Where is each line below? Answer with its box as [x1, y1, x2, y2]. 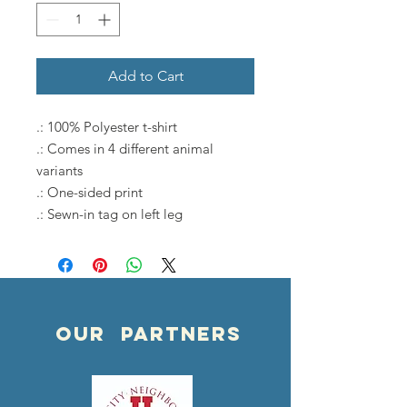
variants [36, 161, 83, 179]
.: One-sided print [36, 183, 143, 201]
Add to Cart [107, 66, 184, 84]
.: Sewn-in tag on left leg [36, 204, 183, 223]
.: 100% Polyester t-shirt [36, 117, 177, 135]
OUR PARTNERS [55, 321, 243, 346]
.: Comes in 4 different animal [36, 139, 213, 157]
